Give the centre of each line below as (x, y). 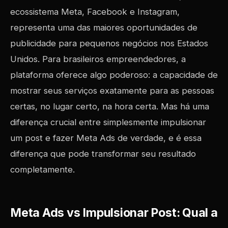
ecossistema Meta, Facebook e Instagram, (95, 12)
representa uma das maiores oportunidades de (104, 27)
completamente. (42, 169)
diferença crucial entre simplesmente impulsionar (108, 122)
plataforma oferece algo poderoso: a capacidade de (114, 75)
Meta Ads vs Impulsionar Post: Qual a (114, 213)
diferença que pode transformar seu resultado (103, 154)
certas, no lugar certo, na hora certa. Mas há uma (110, 106)
